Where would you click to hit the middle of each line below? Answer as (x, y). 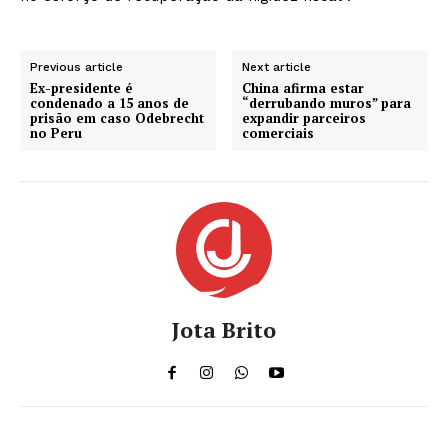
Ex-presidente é (81, 87)
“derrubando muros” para (327, 102)
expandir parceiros (304, 117)
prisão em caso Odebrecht (117, 117)
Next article (277, 66)
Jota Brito (224, 329)
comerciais (278, 132)
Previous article (76, 66)
